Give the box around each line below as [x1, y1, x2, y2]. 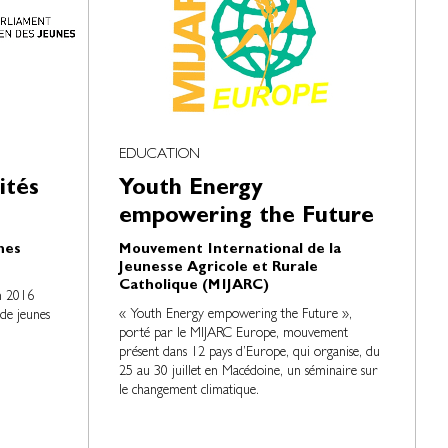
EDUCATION [119, 148, 201, 163]
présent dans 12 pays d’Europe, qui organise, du [119, 346, 381, 360]
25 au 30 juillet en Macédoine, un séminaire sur [119, 365, 379, 379]
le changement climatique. [119, 384, 260, 398]
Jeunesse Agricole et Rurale [119, 261, 319, 276]
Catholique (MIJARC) [119, 279, 270, 294]
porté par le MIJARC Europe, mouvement [119, 327, 349, 341]
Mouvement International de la [119, 243, 342, 258]
